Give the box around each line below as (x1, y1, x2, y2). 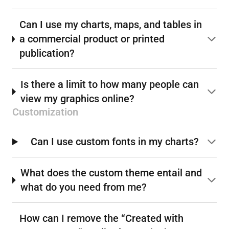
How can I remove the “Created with (19, 212, 184, 225)
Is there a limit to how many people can (20, 78, 199, 91)
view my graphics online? (20, 93, 135, 105)
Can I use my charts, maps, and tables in (19, 18, 202, 31)
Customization (12, 106, 78, 119)
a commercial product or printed (19, 33, 165, 45)
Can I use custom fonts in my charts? (31, 135, 199, 148)
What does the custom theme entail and (20, 167, 202, 179)
